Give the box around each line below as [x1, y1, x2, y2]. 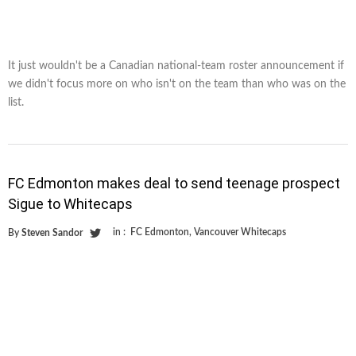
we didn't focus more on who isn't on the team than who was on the [8, 78, 346, 90]
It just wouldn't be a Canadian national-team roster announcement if [8, 60, 344, 72]
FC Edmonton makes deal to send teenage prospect [8, 174, 340, 192]
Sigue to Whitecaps [8, 195, 133, 212]
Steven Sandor [21, 227, 83, 238]
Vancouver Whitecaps [194, 226, 286, 237]
